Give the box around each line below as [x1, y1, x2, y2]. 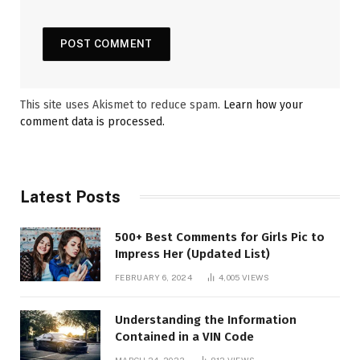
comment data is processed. [20, 114, 165, 129]
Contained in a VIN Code [115, 329, 254, 344]
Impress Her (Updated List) [115, 246, 270, 261]
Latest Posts [20, 186, 121, 207]
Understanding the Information [115, 312, 297, 327]
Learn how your [223, 97, 303, 112]
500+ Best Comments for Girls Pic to [115, 229, 325, 244]
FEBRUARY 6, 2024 [115, 272, 192, 282]
